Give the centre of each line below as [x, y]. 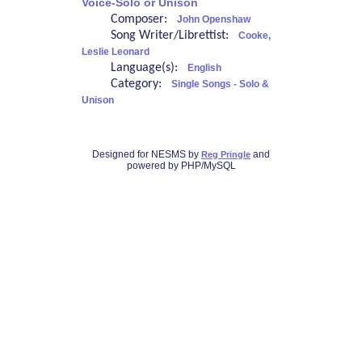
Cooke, [254, 36]
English [204, 68]
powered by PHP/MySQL [181, 166]
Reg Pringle [226, 155]
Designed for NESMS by [147, 155]
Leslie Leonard [115, 52]
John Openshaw [213, 20]
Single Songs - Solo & [220, 84]
